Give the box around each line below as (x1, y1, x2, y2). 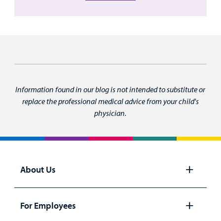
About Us (20, 164, 56, 176)
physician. (94, 108, 127, 118)
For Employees (20, 199, 76, 211)
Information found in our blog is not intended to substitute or (15, 84, 206, 95)
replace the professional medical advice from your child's (22, 96, 199, 107)
